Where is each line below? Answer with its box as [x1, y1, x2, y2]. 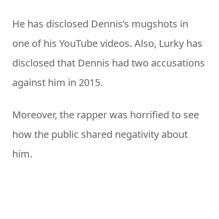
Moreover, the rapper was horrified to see [12, 108, 199, 122]
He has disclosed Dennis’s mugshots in [12, 17, 188, 31]
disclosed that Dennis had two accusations [12, 56, 205, 70]
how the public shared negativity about [12, 128, 188, 141]
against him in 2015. [12, 76, 103, 89]
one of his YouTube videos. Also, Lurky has [12, 37, 202, 50]
